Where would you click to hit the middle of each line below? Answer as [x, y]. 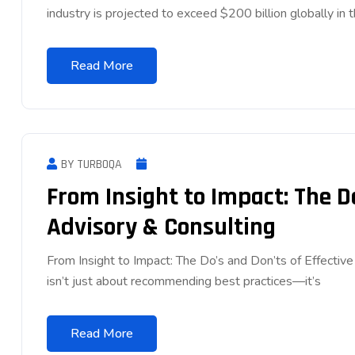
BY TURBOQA [92, 164]
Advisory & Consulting [161, 227]
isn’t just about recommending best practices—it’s [184, 281]
